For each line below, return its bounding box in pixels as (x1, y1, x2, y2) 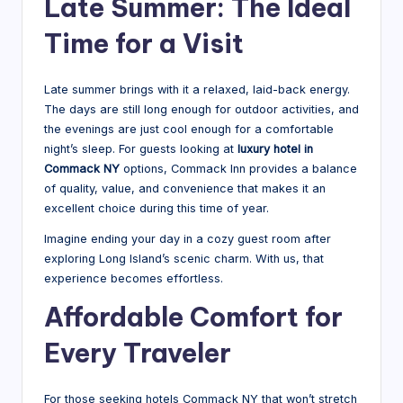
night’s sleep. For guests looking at (44, 141, 237, 156)
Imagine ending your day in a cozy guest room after (44, 231, 331, 246)
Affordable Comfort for (44, 300, 343, 334)
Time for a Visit (44, 26, 244, 60)
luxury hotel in (237, 141, 313, 156)
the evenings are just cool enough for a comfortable (44, 121, 334, 136)
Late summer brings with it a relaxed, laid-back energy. (44, 82, 350, 96)
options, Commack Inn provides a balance (120, 161, 357, 175)
